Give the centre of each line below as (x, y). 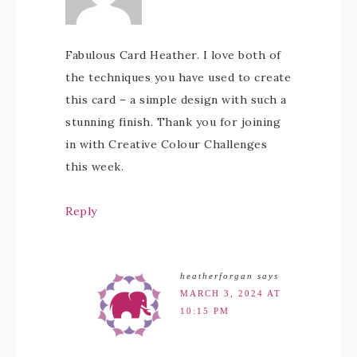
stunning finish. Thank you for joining (173, 122)
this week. (94, 167)
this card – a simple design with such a (176, 100)
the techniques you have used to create (178, 77)
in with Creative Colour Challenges (166, 144)
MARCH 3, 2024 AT (231, 293)
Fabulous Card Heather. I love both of (173, 55)
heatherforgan (217, 276)
